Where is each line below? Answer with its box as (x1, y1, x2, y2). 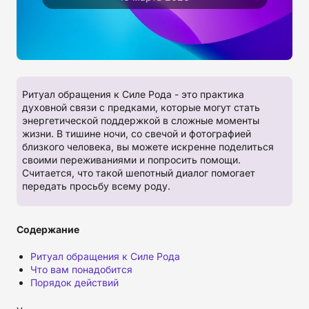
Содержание (17, 223, 79, 235)
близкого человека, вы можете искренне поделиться (22, 141, 274, 152)
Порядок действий (30, 277, 119, 288)
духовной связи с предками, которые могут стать (22, 101, 260, 113)
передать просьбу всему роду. (22, 180, 170, 192)
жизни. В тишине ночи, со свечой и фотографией (22, 128, 251, 139)
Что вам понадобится (30, 263, 132, 275)
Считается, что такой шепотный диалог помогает (22, 167, 255, 179)
